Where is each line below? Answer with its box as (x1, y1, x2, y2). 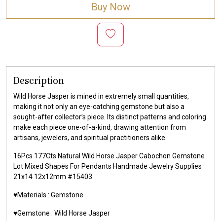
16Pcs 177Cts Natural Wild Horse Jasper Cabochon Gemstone (13, 151, 205, 160)
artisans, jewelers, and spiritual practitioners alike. (13, 133, 167, 142)
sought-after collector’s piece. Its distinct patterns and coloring (13, 112, 206, 121)
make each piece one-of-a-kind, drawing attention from (13, 123, 186, 131)
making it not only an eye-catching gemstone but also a (13, 102, 184, 110)
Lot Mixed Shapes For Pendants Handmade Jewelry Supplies (13, 162, 202, 170)
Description (13, 74, 64, 87)
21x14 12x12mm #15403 (13, 172, 92, 181)
